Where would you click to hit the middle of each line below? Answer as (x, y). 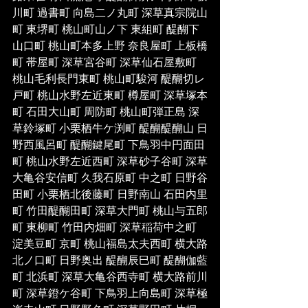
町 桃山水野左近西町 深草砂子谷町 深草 (110, 162)
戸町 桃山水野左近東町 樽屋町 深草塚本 (110, 96)
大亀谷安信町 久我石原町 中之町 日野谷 (110, 179)
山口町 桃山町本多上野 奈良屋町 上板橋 (110, 47)
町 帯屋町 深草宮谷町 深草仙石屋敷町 (106, 63)
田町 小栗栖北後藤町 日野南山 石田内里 (110, 195)
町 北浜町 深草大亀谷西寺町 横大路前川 (110, 278)
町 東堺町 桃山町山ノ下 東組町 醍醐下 (106, 30)
